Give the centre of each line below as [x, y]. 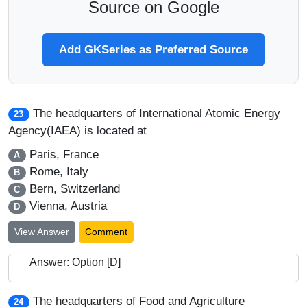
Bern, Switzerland [73, 189]
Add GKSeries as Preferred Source [153, 50]
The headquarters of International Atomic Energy [156, 113]
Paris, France [62, 155]
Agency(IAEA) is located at [77, 131]
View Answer [42, 232]
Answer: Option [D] [75, 262]
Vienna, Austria [66, 206]
